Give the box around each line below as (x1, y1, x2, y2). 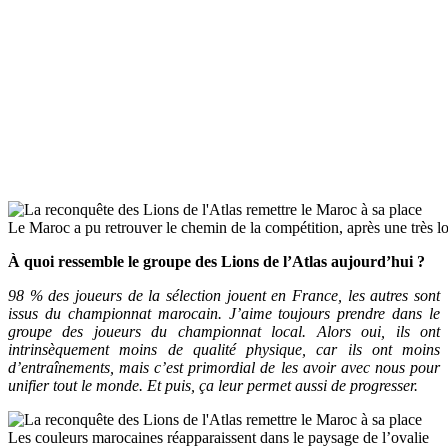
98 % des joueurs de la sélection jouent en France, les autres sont (8, 287, 440, 305)
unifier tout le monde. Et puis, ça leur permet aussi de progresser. (8, 377, 418, 395)
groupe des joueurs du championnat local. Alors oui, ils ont (8, 323, 440, 341)
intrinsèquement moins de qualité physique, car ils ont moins (8, 341, 440, 359)
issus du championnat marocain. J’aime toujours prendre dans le (8, 305, 440, 323)
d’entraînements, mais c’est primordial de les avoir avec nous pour (8, 359, 440, 377)
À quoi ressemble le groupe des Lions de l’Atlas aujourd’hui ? (8, 253, 425, 271)
